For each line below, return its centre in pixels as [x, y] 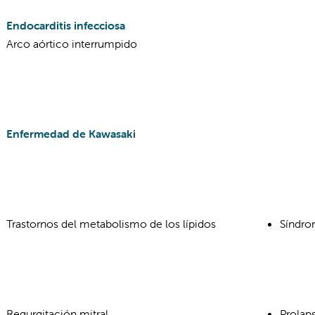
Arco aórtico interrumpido [72, 44]
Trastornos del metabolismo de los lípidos [111, 224]
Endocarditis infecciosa [66, 25]
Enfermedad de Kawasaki [71, 134]
